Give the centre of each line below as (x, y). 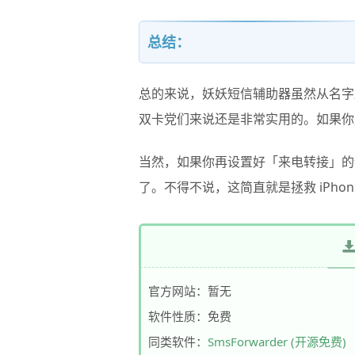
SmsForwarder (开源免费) (277, 342)
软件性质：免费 (189, 316)
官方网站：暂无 (189, 291)
